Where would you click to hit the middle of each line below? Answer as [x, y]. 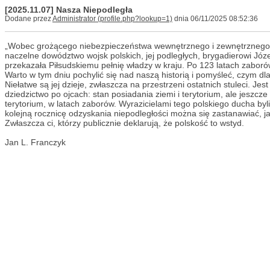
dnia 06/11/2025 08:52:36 [215, 19]
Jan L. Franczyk [35, 142]
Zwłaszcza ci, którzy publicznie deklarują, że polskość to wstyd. [124, 123]
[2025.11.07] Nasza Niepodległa [69, 10]
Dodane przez [29, 19]
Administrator [74, 19]
